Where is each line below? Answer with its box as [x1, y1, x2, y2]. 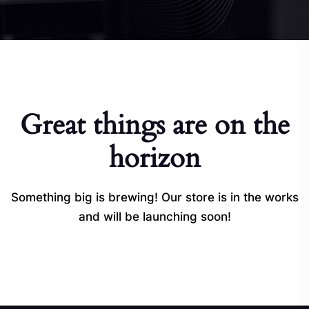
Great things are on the [19, 106, 290, 144]
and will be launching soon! [78, 210, 231, 223]
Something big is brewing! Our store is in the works [10, 190, 299, 204]
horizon [108, 139, 201, 177]
